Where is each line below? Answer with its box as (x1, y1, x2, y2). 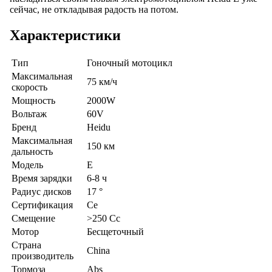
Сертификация (12, 199, 73, 210)
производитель (12, 250, 73, 261)
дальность (12, 146, 53, 157)
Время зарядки (12, 172, 72, 183)
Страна (12, 239, 41, 250)
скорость (12, 81, 47, 92)
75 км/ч (87, 76, 117, 87)
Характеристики (10, 27, 121, 43)
